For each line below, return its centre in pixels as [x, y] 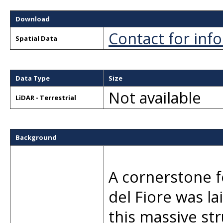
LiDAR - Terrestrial [46, 98]
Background [36, 137]
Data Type [33, 78]
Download [33, 19]
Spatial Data [36, 38]
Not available [155, 98]
